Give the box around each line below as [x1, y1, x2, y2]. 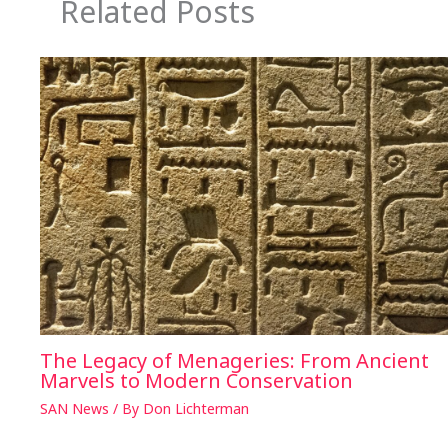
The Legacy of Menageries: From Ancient [40, 347, 429, 375]
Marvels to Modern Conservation [40, 367, 353, 395]
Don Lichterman [143, 399, 249, 419]
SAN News [40, 399, 109, 419]
